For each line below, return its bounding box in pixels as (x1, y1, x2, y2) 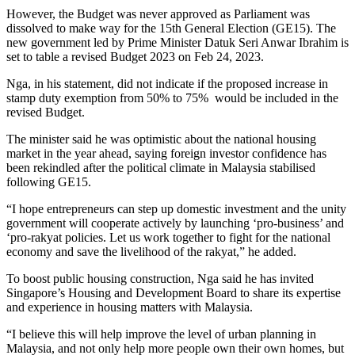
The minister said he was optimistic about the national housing (6, 132, 316, 147)
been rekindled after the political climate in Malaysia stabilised (6, 161, 315, 175)
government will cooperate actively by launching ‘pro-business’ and (6, 216, 344, 231)
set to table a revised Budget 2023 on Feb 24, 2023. (6, 50, 264, 64)
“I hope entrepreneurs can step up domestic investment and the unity (6, 202, 346, 216)
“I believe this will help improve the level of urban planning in (6, 327, 316, 342)
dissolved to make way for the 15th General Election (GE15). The (6, 21, 336, 36)
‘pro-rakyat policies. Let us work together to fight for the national (6, 231, 330, 245)
